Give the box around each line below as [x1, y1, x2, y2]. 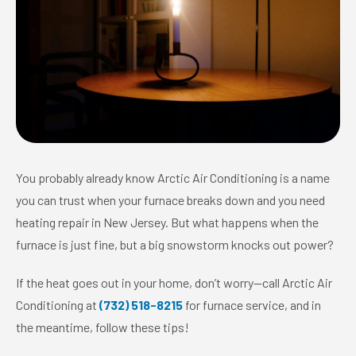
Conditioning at [16, 297, 99, 312]
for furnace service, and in [183, 297, 321, 312]
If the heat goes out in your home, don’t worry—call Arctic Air [16, 275, 332, 290]
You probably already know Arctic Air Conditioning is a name [16, 170, 330, 185]
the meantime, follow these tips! [16, 319, 189, 335]
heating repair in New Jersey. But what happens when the [16, 215, 319, 230]
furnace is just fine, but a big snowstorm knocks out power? [16, 237, 334, 252]
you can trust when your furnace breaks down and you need [16, 192, 325, 207]
